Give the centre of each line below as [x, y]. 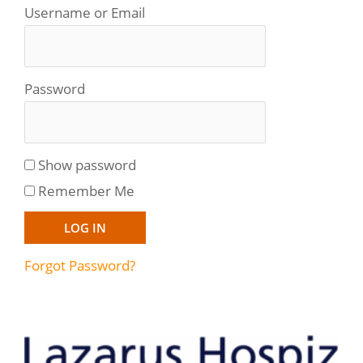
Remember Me [86, 190]
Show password [87, 164]
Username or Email [85, 12]
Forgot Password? [80, 265]
